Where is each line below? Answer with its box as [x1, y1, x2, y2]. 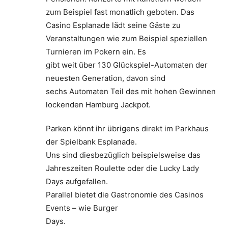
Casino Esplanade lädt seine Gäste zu [46, 20, 181, 31]
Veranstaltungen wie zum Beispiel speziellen [46, 34, 207, 44]
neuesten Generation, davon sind [46, 73, 165, 83]
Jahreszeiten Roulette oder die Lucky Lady [46, 163, 199, 174]
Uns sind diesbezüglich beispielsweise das [46, 150, 201, 160]
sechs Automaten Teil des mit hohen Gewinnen [46, 87, 216, 97]
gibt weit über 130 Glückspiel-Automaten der [46, 60, 208, 70]
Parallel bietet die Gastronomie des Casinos [46, 190, 204, 200]
